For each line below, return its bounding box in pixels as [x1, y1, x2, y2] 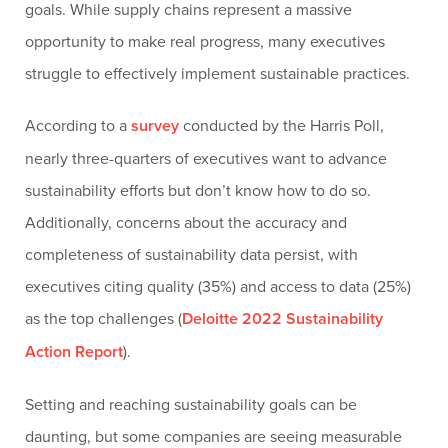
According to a [25, 114, 131, 136]
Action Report [25, 340, 123, 363]
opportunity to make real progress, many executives [25, 30, 385, 52]
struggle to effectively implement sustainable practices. [25, 62, 410, 84]
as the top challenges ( [25, 307, 182, 329]
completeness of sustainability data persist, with [25, 243, 358, 265]
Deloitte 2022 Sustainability [182, 307, 383, 330]
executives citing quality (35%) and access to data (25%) [25, 275, 411, 297]
